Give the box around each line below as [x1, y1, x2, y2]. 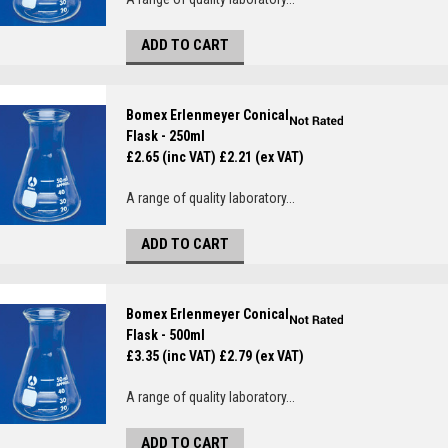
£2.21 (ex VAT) [219, 149, 304, 165]
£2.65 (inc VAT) [126, 149, 216, 165]
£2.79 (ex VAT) [219, 348, 304, 364]
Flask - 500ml [126, 327, 205, 343]
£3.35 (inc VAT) [126, 348, 216, 364]
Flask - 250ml [126, 128, 205, 144]
